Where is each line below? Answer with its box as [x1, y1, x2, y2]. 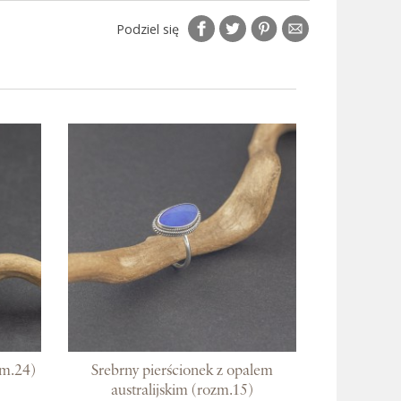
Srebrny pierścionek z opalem [91, 363, 273, 380]
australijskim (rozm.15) [111, 382, 253, 399]
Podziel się [116, 20, 179, 38]
